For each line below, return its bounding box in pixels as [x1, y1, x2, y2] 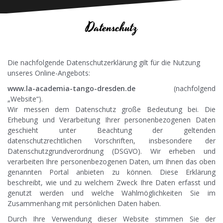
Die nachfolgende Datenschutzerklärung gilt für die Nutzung [7, 58, 200, 68]
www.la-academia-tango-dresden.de [7, 84, 135, 94]
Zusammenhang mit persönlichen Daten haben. [7, 199, 161, 209]
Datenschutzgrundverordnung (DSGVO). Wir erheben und [7, 146, 216, 156]
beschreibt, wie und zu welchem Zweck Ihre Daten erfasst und [7, 178, 216, 188]
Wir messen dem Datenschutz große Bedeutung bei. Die [7, 105, 216, 114]
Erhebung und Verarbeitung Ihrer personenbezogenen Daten [7, 115, 216, 125]
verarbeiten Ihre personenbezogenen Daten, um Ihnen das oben [7, 157, 216, 167]
